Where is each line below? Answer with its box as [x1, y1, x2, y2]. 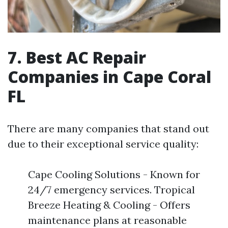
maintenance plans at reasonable [28, 213, 187, 226]
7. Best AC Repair [8, 46, 146, 68]
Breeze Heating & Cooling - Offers [28, 198, 190, 211]
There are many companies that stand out [8, 122, 209, 135]
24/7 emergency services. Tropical [28, 183, 195, 196]
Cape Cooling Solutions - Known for [28, 167, 200, 181]
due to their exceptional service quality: [8, 137, 198, 150]
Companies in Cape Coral [8, 65, 211, 88]
